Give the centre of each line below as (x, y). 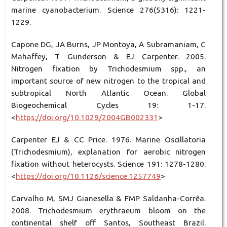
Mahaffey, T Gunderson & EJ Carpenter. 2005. (108, 56)
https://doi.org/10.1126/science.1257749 (88, 176)
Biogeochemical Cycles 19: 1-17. (108, 105)
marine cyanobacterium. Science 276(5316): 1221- (108, 10)
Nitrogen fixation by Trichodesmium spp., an (108, 68)
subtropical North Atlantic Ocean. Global (108, 93)
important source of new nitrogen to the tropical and (108, 81)
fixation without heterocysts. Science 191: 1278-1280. (108, 164)
